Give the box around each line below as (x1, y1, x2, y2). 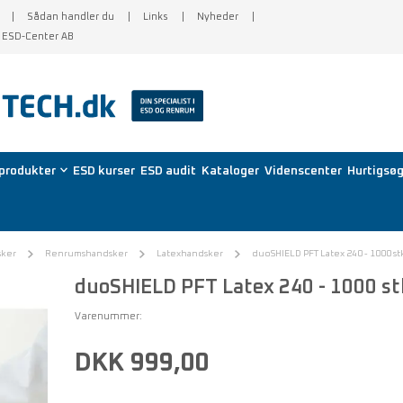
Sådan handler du (27, 11, 114, 22)
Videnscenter (264, 165, 342, 178)
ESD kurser (72, 165, 135, 178)
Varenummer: (74, 310, 142, 321)
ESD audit (139, 165, 196, 178)
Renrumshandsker (45, 248, 128, 258)
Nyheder (197, 11, 238, 22)
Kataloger (201, 165, 259, 178)
